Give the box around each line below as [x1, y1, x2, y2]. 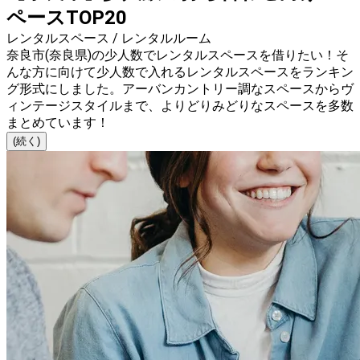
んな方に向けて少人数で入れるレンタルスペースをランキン [6, 64, 354, 80]
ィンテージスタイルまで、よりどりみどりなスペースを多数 [6, 98, 354, 114]
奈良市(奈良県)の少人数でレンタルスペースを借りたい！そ [6, 47, 349, 63]
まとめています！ [6, 115, 109, 131]
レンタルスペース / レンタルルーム [6, 31, 211, 47]
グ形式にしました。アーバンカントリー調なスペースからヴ [6, 81, 354, 97]
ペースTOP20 [6, 6, 127, 30]
